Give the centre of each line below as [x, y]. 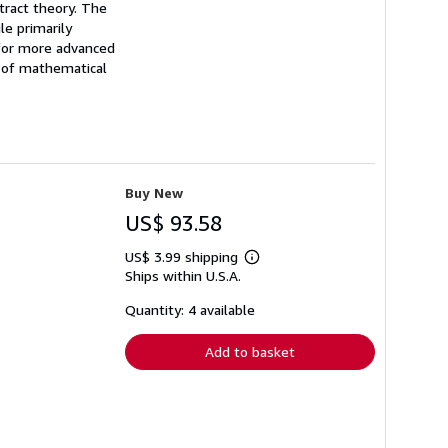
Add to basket [250, 352]
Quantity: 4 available [190, 310]
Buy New [154, 193]
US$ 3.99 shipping [183, 257]
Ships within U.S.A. [183, 276]
